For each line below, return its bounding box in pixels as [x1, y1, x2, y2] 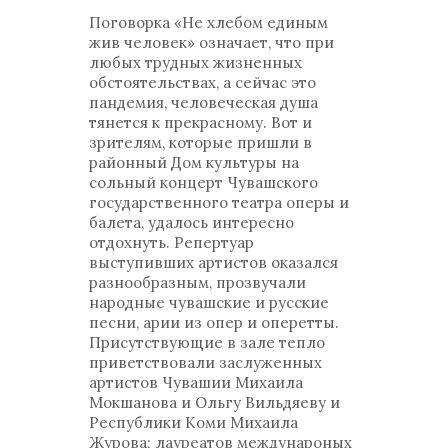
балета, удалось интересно [89, 213, 294, 232]
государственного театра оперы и [89, 193, 349, 212]
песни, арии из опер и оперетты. [89, 313, 339, 332]
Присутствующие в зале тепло [89, 333, 325, 352]
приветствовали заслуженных [89, 353, 322, 372]
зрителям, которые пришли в [89, 133, 312, 152]
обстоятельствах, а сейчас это [89, 73, 316, 92]
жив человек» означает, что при [89, 33, 334, 52]
